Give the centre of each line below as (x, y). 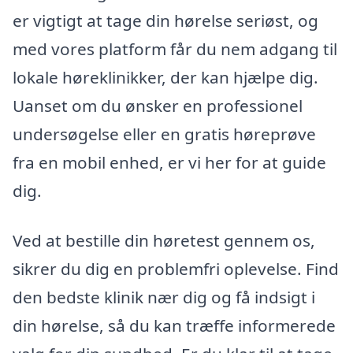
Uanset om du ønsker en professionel (158, 105)
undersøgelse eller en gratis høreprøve (164, 134)
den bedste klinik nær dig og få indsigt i (164, 297)
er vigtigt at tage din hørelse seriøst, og (165, 20)
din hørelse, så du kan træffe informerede (174, 326)
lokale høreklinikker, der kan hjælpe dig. (165, 77)
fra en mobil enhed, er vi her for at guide (169, 162)
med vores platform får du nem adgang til (175, 48)
